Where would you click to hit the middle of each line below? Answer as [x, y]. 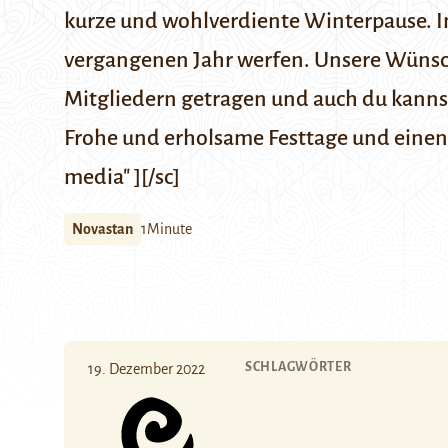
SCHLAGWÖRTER [298, 367]
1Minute [166, 229]
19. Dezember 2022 [146, 369]
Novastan [102, 229]
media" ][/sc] [122, 177]
